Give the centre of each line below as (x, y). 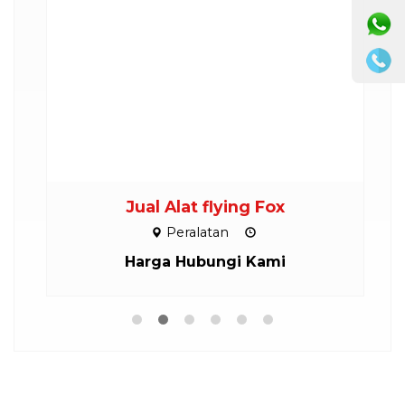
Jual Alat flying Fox (202, 206)
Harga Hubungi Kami (202, 261)
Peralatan (194, 232)
